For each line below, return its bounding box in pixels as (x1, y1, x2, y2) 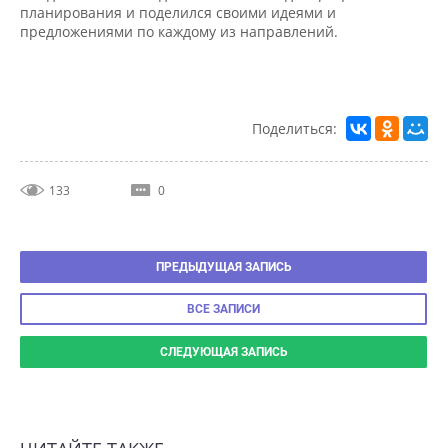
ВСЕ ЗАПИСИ (183, 278, 256, 293)
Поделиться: (246, 98, 331, 118)
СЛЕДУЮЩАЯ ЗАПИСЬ (156, 320, 283, 334)
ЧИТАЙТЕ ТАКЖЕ (19, 409, 162, 435)
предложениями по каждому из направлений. (19, 3, 332, 23)
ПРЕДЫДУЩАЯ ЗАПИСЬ (152, 237, 287, 251)
